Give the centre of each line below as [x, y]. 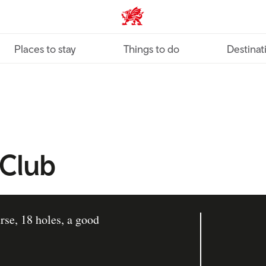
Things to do [151, 49]
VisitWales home [159, 20]
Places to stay [45, 49]
